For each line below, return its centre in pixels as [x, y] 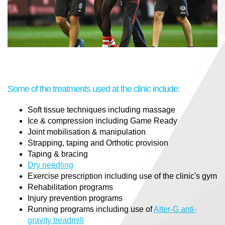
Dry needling [50, 165]
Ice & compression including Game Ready [103, 121]
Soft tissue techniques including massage [101, 110]
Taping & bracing [58, 154]
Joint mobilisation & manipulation [87, 132]
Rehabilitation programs [70, 187]
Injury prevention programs [75, 198]
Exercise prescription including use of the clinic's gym [122, 176]
